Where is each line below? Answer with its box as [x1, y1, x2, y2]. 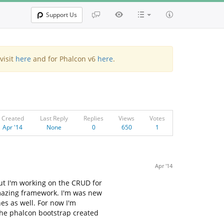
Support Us [46, 10, 77, 19]
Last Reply [39, 114, 68, 122]
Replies [83, 114, 103, 122]
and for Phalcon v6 [30, 54, 97, 63]
